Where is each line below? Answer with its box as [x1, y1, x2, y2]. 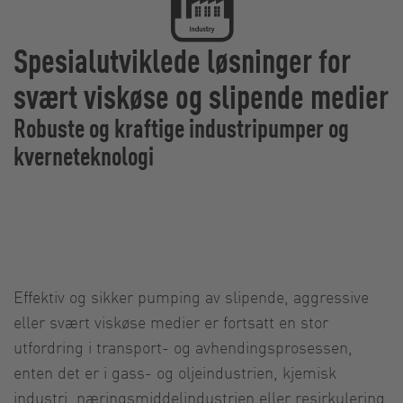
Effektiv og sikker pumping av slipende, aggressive [13, 285, 369, 307]
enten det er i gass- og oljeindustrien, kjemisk [13, 361, 336, 382]
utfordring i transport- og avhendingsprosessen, [13, 336, 353, 357]
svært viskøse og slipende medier [13, 73, 389, 117]
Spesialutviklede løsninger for [13, 37, 351, 81]
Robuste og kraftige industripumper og [13, 110, 349, 144]
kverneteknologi [13, 138, 154, 172]
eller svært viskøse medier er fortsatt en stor [13, 310, 328, 332]
